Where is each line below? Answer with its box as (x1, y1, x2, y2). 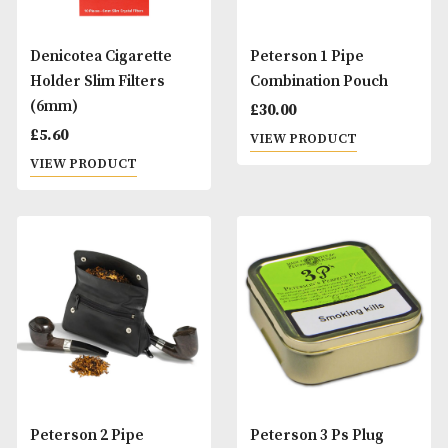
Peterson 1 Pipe (293, 134, 428, 157)
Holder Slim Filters (34, 163, 194, 186)
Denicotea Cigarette (34, 134, 203, 157)
